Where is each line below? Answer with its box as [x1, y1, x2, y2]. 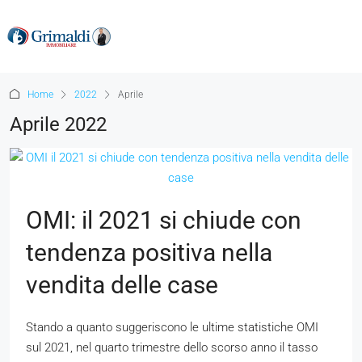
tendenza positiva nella [26, 238, 272, 267]
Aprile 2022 [10, 113, 107, 136]
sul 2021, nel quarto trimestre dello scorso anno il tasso [26, 340, 318, 355]
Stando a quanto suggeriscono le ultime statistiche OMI [26, 320, 318, 335]
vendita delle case [26, 271, 218, 299]
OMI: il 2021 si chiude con [26, 206, 301, 234]
